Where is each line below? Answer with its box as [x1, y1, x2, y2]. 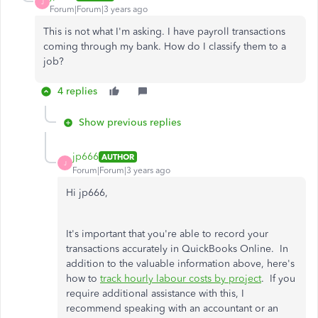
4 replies [57, 85, 97, 97]
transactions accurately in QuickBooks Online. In [66, 243, 288, 255]
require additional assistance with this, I [66, 287, 244, 300]
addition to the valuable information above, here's [66, 258, 295, 270]
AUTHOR [102, 151, 134, 162]
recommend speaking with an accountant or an [66, 302, 278, 314]
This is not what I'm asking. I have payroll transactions [43, 26, 285, 38]
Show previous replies [79, 116, 181, 128]
